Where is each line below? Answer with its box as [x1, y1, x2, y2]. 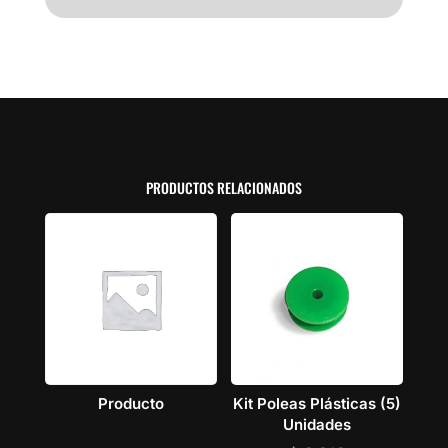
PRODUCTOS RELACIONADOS [145, 177, 302, 199]
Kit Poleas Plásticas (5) [233, 393, 402, 413]
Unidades [283, 414, 352, 434]
